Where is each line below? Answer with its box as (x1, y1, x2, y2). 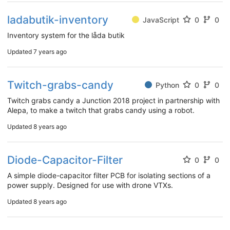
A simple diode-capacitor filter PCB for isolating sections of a (7, 170, 210, 180)
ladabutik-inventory (7, 13, 108, 26)
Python (156, 80, 179, 89)
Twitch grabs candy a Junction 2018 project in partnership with (7, 95, 220, 105)
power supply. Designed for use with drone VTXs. (7, 180, 173, 189)
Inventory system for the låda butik (7, 30, 125, 40)
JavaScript (143, 15, 179, 24)
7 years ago (33, 47, 67, 55)
